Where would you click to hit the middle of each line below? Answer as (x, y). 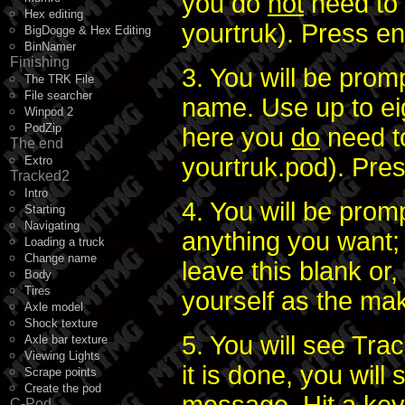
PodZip (43, 128)
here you (236, 137)
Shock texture (61, 323)
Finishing (40, 62)
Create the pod (63, 388)
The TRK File (59, 79)
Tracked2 (40, 176)
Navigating (52, 226)
